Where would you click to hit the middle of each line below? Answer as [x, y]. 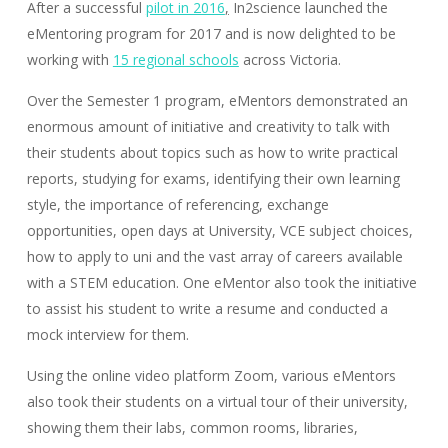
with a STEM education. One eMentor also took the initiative [221, 283]
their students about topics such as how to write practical [212, 153]
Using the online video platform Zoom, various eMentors [211, 376]
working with [69, 60]
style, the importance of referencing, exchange [177, 205]
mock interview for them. [107, 335]
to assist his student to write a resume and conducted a [207, 309]
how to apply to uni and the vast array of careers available [214, 257]
